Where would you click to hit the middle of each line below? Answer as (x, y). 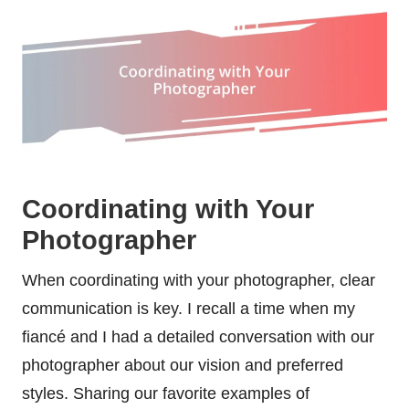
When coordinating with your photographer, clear (199, 280)
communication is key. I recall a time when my (189, 308)
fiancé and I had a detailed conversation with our (198, 336)
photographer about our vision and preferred (183, 365)
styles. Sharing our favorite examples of (166, 393)
